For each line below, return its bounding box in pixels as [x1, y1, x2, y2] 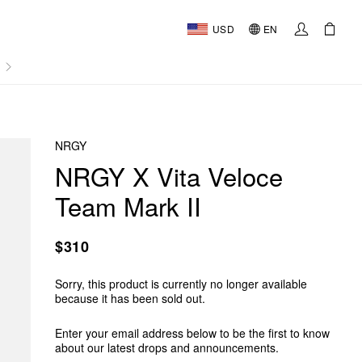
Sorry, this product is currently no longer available [55, 276, 307, 292]
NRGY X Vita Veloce [55, 158, 283, 194]
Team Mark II [55, 187, 201, 224]
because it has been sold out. [55, 290, 205, 306]
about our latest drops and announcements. [55, 339, 279, 356]
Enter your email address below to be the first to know [55, 325, 330, 341]
